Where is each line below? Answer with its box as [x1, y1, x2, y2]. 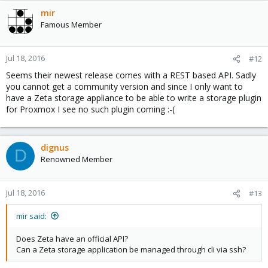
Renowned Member [41, 153, 112, 165]
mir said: [16, 210, 47, 221]
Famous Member [41, 19, 102, 30]
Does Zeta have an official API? [16, 233, 128, 244]
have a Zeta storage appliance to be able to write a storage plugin [6, 92, 261, 103]
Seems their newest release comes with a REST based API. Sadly [6, 69, 256, 81]
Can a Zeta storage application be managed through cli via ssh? [16, 243, 246, 255]
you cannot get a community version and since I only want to [6, 80, 243, 92]
